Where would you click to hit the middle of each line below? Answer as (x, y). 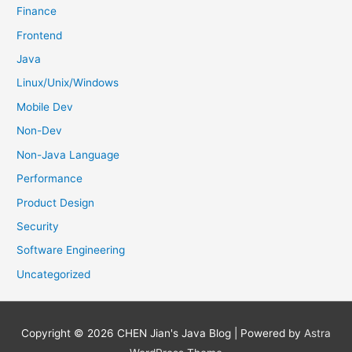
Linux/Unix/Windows (68, 83)
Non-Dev (40, 131)
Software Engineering (71, 250)
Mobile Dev (45, 106)
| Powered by (268, 333)
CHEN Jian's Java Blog (174, 333)
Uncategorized (54, 274)
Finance (37, 11)
